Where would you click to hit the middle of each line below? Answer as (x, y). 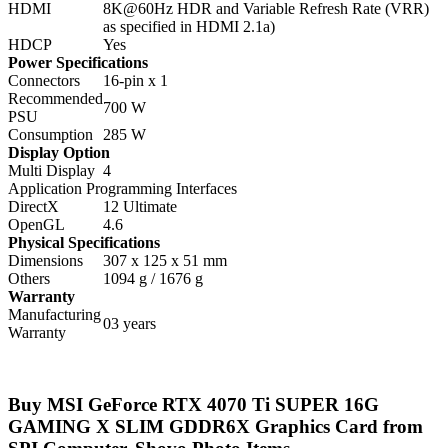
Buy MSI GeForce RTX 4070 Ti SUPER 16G (193, 405)
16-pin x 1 (135, 80)
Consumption (50, 134)
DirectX (33, 206)
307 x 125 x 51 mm (165, 260)
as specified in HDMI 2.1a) (189, 26)
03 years (129, 323)
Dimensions (45, 260)
